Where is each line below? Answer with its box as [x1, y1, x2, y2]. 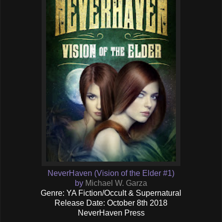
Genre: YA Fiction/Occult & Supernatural [41, 189, 181, 198]
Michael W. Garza [85, 179, 147, 188]
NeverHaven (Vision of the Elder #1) [48, 169, 174, 178]
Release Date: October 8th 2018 [55, 199, 167, 208]
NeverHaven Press [77, 209, 145, 218]
